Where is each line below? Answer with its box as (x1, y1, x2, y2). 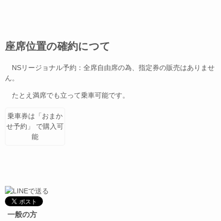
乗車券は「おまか (7, 111, 63, 120)
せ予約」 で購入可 (6, 122, 64, 130)
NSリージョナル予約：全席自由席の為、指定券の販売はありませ (5, 63, 215, 72)
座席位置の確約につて (5, 40, 110, 52)
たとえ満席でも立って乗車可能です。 (5, 91, 129, 99)
